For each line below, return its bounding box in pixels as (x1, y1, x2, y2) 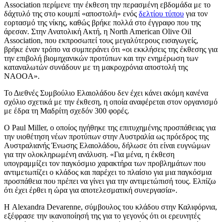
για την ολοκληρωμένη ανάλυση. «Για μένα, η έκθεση (4, 150, 174, 159)
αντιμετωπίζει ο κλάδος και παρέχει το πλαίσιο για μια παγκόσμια (4, 167, 212, 176)
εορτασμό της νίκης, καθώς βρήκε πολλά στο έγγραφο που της (4, 18, 201, 27)
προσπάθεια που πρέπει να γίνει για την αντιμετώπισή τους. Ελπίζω (4, 176, 216, 185)
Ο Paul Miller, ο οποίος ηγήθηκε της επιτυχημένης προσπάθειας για (4, 123, 216, 132)
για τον (184, 9, 208, 18)
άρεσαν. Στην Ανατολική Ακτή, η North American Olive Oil (4, 27, 191, 36)
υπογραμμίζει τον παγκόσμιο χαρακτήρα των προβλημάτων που (4, 159, 206, 167)
